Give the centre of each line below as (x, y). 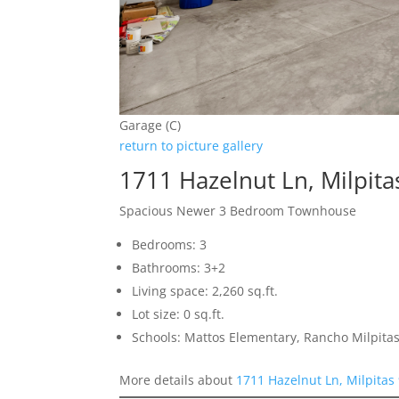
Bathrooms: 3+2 (179, 268)
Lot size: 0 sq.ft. (179, 314)
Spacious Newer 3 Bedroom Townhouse (238, 211)
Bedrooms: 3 (170, 244)
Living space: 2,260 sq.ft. (205, 291)
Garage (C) (151, 125)
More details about (178, 380)
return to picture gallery (191, 146)
